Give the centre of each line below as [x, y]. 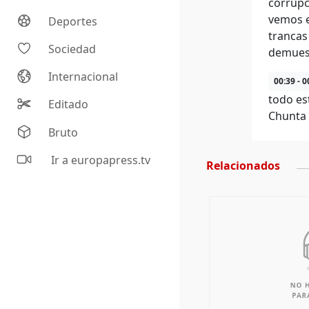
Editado [69, 104]
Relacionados [243, 166]
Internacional [83, 77]
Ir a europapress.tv [100, 160]
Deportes [73, 22]
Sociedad [72, 49]
